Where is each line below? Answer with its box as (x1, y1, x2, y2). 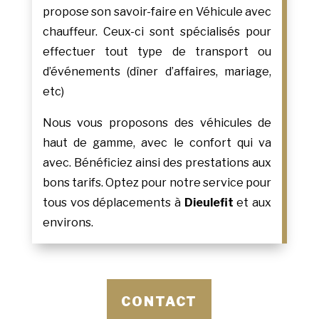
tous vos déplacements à (42, 196, 184, 210)
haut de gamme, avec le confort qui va (42, 136, 272, 150)
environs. (42, 216, 93, 230)
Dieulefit (184, 196, 234, 210)
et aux (233, 196, 272, 210)
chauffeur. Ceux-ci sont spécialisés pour (42, 25, 272, 39)
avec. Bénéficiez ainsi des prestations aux (42, 156, 272, 170)
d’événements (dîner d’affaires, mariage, (42, 65, 272, 79)
